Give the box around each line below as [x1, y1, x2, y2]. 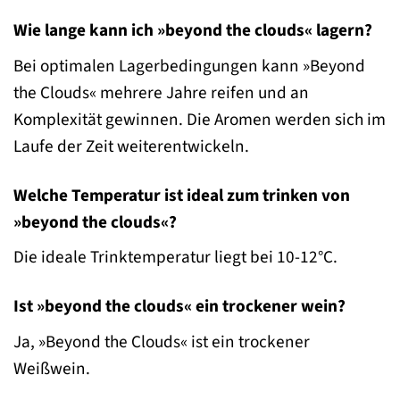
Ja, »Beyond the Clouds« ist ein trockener [13, 329, 310, 355]
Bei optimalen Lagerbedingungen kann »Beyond [13, 53, 365, 79]
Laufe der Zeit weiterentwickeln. [13, 133, 249, 159]
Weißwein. [13, 356, 90, 382]
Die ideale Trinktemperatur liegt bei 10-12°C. [13, 245, 337, 271]
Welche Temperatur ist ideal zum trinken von [13, 182, 350, 208]
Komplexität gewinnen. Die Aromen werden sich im [13, 106, 386, 132]
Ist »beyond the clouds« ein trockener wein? [13, 294, 346, 320]
